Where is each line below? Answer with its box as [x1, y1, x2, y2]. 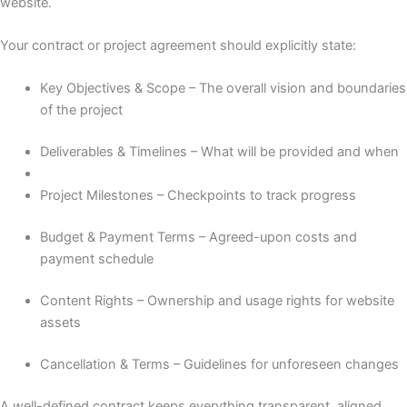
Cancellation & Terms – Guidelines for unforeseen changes [39, 355, 399, 372]
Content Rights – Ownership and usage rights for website [39, 293, 394, 310]
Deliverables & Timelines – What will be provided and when [39, 144, 399, 161]
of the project [39, 102, 123, 119]
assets [39, 314, 81, 332]
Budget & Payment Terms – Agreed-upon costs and [39, 229, 357, 246]
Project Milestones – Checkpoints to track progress [39, 187, 356, 204]
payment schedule [39, 251, 154, 268]
